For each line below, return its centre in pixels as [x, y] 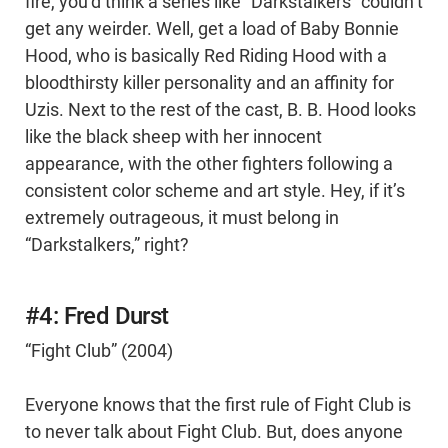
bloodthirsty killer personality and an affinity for [209, 83]
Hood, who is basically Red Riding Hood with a [206, 56]
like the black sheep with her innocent [173, 137]
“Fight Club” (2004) [99, 351]
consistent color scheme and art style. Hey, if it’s [215, 191]
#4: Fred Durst [97, 316]
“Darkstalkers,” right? [107, 245]
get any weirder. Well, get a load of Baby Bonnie [212, 29]
